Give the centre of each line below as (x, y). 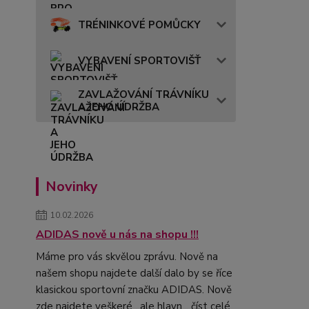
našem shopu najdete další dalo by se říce (134, 273)
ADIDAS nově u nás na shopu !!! (117, 234)
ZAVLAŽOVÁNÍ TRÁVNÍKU (143, 94)
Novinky (72, 186)
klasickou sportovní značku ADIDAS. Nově (134, 289)
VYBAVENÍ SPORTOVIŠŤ (139, 60)
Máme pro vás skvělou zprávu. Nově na (127, 256)
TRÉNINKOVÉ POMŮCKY (139, 24)
